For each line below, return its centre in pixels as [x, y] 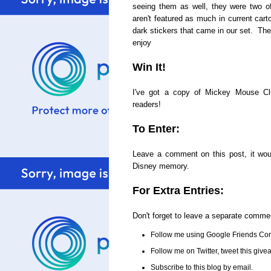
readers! [148, 105]
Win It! [149, 67]
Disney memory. [161, 166]
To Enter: [156, 129]
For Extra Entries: [178, 191]
